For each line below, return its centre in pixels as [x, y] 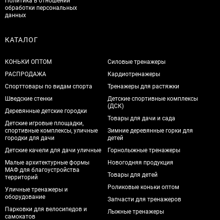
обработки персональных [41, 8]
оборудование [25, 197]
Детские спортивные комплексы [153, 98]
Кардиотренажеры [134, 74]
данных [15, 15]
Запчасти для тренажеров [145, 199]
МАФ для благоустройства [42, 170]
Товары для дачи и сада [142, 118]
